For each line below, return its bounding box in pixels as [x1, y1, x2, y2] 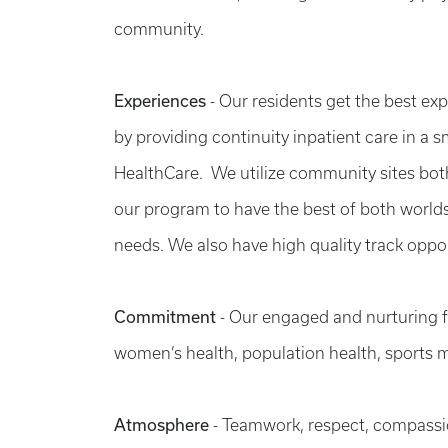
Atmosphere [114, 416, 213, 434]
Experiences [114, 92, 210, 110]
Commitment [114, 308, 220, 326]
